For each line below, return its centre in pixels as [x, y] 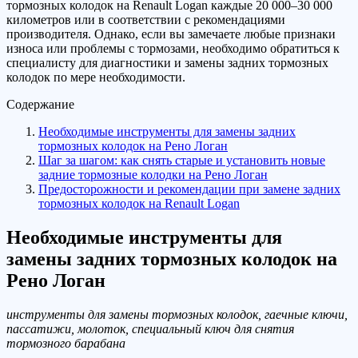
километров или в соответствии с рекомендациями [146, 20]
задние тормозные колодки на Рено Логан [153, 175]
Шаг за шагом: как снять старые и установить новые [182, 161]
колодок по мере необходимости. [96, 78]
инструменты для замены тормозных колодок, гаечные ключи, [177, 315]
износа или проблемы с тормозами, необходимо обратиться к [173, 49]
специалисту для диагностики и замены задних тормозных [167, 63]
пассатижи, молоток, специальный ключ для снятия [150, 329]
